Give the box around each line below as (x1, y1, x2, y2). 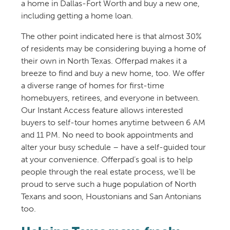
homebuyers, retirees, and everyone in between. (21, 93, 200, 103)
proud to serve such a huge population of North (21, 179, 196, 189)
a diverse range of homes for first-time (21, 81, 164, 91)
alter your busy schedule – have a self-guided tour (21, 142, 206, 152)
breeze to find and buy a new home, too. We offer (21, 68, 205, 79)
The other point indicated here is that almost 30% (21, 31, 202, 42)
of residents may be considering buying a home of (21, 44, 206, 54)
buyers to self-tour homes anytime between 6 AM (21, 118, 205, 128)
